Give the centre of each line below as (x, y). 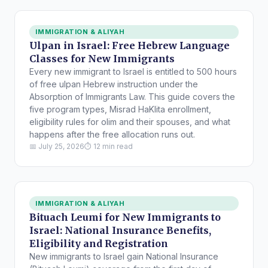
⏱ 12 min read (109, 147)
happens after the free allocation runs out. (112, 135)
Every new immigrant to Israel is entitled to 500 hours (133, 72)
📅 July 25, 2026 (57, 147)
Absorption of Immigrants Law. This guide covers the (132, 97)
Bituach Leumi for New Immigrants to (125, 217)
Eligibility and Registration (99, 243)
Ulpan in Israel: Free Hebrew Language (130, 46)
